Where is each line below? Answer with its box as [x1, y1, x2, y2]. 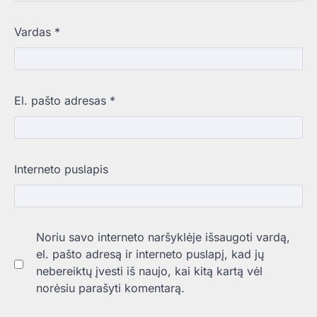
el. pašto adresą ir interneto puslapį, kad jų [36, 246, 264, 261]
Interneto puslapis [14, 161, 108, 176]
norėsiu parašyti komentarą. [36, 280, 185, 295]
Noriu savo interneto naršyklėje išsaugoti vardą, [36, 229, 290, 244]
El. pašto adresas [14, 93, 110, 108]
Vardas [14, 24, 54, 39]
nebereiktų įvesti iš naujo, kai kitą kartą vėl [36, 263, 263, 278]
